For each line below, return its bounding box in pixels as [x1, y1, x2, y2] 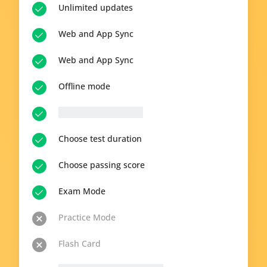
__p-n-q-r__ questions [58, 107, 143, 118]
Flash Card [58, 238, 101, 249]
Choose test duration [58, 133, 142, 144]
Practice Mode [58, 212, 116, 223]
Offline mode [58, 80, 110, 92]
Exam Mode [58, 185, 105, 197]
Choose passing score [58, 159, 145, 170]
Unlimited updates [58, 2, 133, 13]
